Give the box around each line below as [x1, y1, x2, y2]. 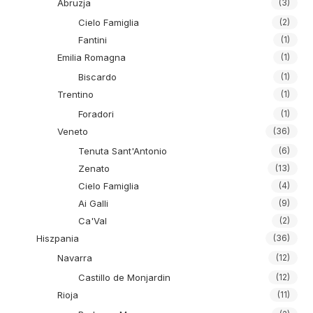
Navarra [57, 252, 93, 263]
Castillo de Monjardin [78, 272, 171, 283]
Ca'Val [78, 215, 108, 226]
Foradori [78, 108, 115, 119]
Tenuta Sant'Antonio [78, 145, 168, 156]
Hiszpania [36, 233, 80, 244]
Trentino [57, 89, 94, 100]
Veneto [57, 126, 89, 137]
